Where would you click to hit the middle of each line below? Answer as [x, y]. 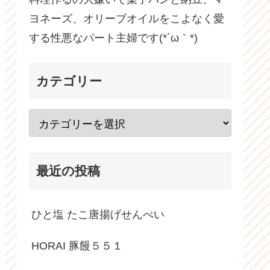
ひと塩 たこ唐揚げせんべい [98, 214]
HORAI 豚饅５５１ [77, 246]
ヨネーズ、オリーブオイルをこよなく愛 [127, 19]
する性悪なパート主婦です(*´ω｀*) [113, 38]
